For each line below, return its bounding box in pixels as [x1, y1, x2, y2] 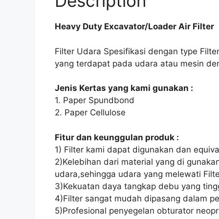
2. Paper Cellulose [55, 108, 126, 118]
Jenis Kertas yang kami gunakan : [55, 83, 193, 93]
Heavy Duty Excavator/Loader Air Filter [55, 22, 214, 32]
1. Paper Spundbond [55, 95, 134, 106]
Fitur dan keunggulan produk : [55, 132, 179, 142]
